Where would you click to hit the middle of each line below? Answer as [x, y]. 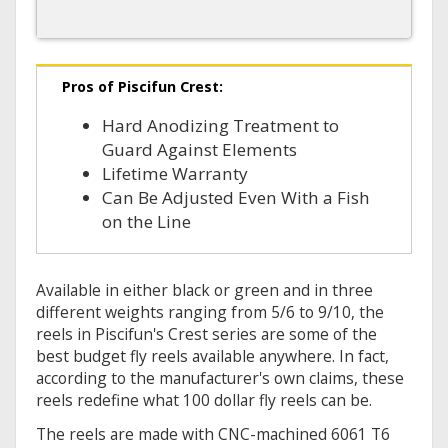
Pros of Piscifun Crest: [142, 87]
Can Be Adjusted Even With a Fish [236, 198]
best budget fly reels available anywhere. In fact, [212, 356]
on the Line [146, 222]
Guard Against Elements [199, 150]
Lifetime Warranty [175, 174]
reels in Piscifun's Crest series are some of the [206, 334]
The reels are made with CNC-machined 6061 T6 [213, 434]
